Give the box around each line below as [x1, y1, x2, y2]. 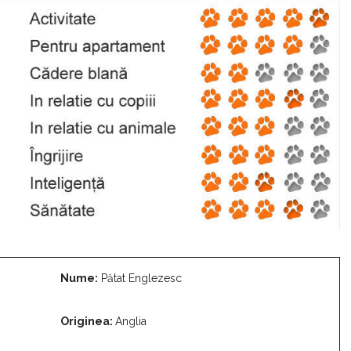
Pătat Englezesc [98, 272, 182, 285]
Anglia [115, 315, 147, 328]
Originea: [60, 315, 115, 328]
